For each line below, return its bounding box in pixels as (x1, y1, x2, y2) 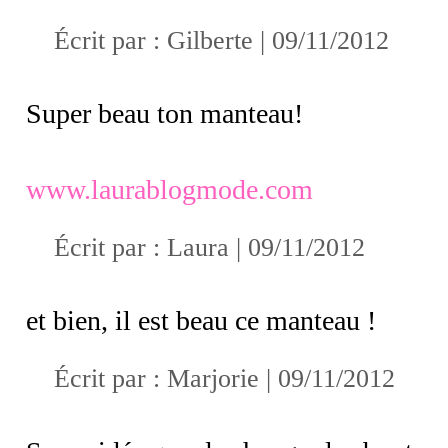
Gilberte (167, 25, 253, 55)
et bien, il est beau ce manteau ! (26, 304, 376, 336)
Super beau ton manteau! (26, 97, 303, 129)
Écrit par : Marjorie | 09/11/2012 (54, 363, 395, 393)
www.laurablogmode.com (26, 173, 313, 205)
